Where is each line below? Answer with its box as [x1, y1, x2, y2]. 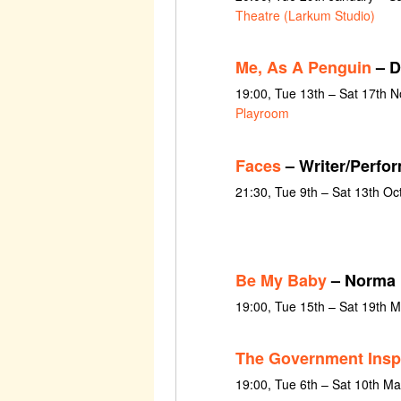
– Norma [326, 268, 396, 292]
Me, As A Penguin [235, 55, 371, 80]
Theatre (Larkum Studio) [235, 5, 375, 24]
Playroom [235, 104, 289, 123]
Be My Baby [235, 268, 327, 292]
